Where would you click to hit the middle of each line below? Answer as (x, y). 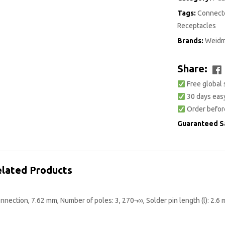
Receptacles (197, 26)
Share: (192, 69)
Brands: (191, 41)
